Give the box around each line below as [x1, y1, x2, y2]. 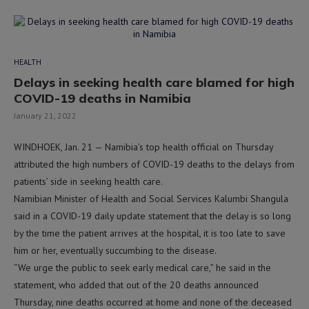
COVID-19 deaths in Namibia [14, 90, 191, 106]
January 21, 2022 [14, 110, 77, 121]
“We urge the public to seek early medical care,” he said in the [14, 261, 271, 274]
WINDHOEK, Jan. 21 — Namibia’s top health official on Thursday [14, 140, 273, 153]
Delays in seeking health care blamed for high [14, 74, 295, 90]
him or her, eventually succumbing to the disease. [14, 243, 217, 257]
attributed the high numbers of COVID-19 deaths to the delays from [14, 157, 295, 170]
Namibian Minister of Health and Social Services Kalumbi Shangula [14, 192, 288, 205]
